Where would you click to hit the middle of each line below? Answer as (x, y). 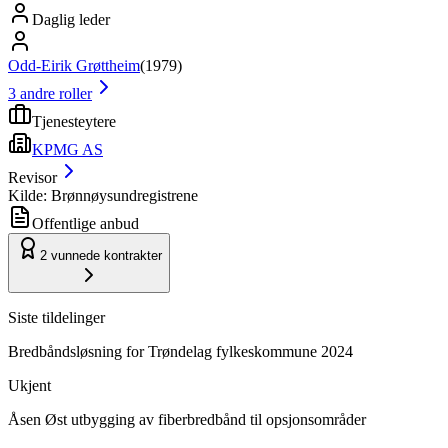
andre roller (56, 93)
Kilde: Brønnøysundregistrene (103, 195)
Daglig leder (71, 19)
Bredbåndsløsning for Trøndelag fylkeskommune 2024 (180, 351)
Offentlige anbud (85, 223)
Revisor (32, 177)
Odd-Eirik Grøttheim (74, 65)
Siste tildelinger (56, 317)
